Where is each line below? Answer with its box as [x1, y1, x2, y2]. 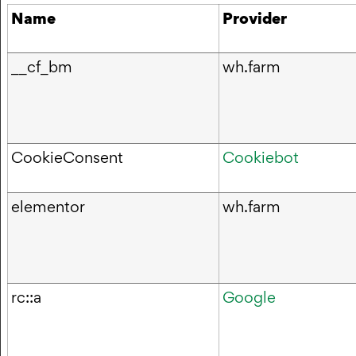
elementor [11, 195, 85, 217]
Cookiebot [222, 146, 299, 168]
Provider [222, 6, 287, 29]
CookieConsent [11, 146, 123, 168]
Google [222, 286, 276, 308]
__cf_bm [11, 56, 72, 77]
